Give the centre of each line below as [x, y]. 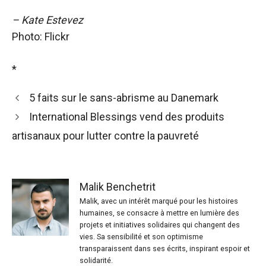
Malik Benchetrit [118, 187]
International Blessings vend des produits [126, 117]
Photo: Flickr [41, 37]
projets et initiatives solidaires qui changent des [160, 225]
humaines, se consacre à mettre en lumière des [159, 213]
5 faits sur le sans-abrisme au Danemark [123, 98]
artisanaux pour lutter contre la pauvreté [105, 136]
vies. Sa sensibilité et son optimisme [141, 237]
